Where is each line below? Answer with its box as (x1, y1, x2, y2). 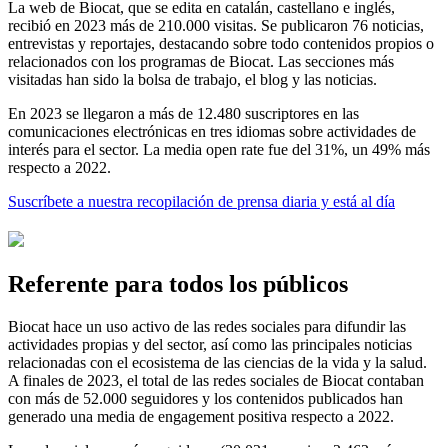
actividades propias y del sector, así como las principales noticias (8, 336, 412, 354)
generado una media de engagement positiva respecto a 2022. (8, 408, 394, 426)
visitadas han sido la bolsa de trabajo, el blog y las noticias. (8, 71, 377, 89)
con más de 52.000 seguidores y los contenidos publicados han (8, 390, 403, 408)
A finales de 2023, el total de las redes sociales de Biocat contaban (8, 372, 424, 390)
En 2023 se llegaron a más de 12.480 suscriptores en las (8, 105, 359, 123)
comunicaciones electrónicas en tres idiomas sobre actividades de (8, 123, 416, 141)
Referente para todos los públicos (8, 271, 348, 298)
